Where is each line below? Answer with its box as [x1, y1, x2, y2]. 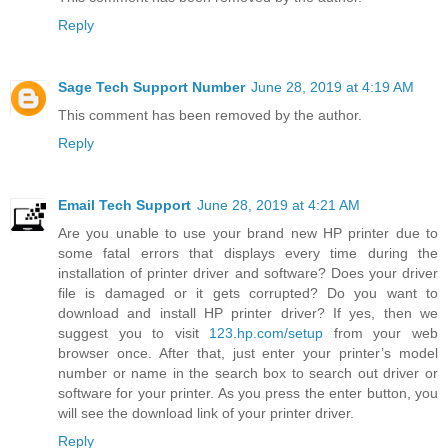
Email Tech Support [58, 196, 191, 213]
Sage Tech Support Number [58, 78, 245, 95]
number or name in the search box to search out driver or [58, 364, 438, 381]
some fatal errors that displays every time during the [58, 244, 438, 261]
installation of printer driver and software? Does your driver [58, 264, 438, 281]
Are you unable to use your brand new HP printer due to [58, 224, 438, 241]
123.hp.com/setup [209, 324, 324, 341]
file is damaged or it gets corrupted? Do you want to [58, 284, 438, 301]
